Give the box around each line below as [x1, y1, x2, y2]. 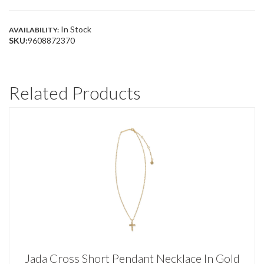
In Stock [59, 24, 91, 35]
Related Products [9, 82, 141, 104]
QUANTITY [8, 19, 48, 29]
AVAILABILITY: [9, 25, 59, 35]
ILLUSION [8, 9, 41, 19]
